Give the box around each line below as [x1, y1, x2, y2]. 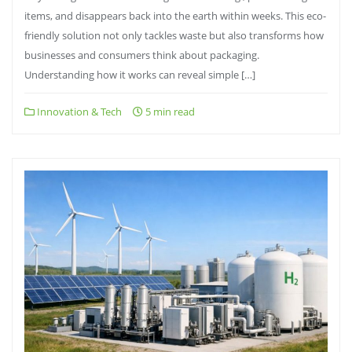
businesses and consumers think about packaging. [24, 48, 259, 62]
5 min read [143, 104, 195, 119]
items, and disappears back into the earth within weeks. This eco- [24, 9, 326, 23]
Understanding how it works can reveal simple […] [24, 68, 255, 82]
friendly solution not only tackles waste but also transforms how [24, 28, 324, 42]
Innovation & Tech [35, 104, 122, 119]
